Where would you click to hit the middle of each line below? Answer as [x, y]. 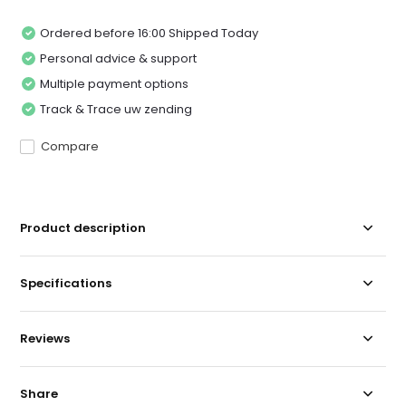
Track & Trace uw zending [116, 109]
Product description [83, 227]
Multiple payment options [115, 83]
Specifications [66, 283]
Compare [70, 146]
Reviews [45, 338]
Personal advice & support [119, 58]
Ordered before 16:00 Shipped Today [150, 33]
